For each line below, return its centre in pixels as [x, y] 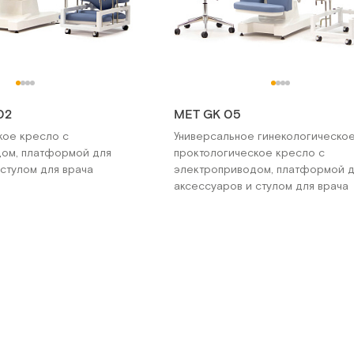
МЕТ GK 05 [208, 115]
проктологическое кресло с [250, 153]
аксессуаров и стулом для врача [262, 186]
